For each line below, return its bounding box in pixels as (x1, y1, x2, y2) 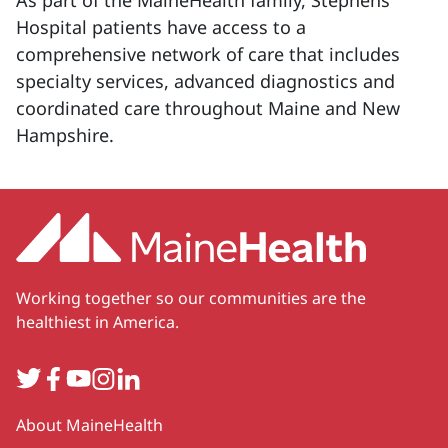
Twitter (16, 364, 70, 387)
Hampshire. (16, 123, 114, 147)
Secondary (15, 395, 137, 429)
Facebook (41, 364, 114, 387)
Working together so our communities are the (16, 286, 366, 309)
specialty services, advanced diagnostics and (16, 69, 395, 93)
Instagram (91, 364, 170, 387)
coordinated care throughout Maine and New (16, 96, 400, 120)
